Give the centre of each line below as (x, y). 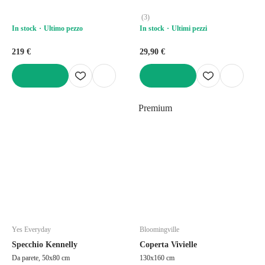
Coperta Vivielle (168, 244)
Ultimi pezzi (189, 28)
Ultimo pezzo (63, 28)
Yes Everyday (31, 229)
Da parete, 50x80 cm (41, 258)
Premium (155, 108)
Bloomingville (159, 229)
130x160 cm (157, 258)
